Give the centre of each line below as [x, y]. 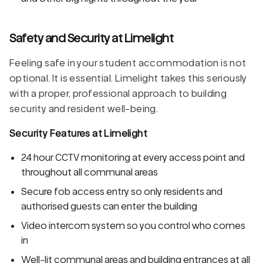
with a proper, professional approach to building [118, 93]
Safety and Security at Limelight [91, 38]
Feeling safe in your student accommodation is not [128, 63]
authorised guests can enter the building [109, 206]
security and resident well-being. [84, 109]
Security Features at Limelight [78, 133]
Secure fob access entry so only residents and [122, 191]
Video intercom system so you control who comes [133, 225]
